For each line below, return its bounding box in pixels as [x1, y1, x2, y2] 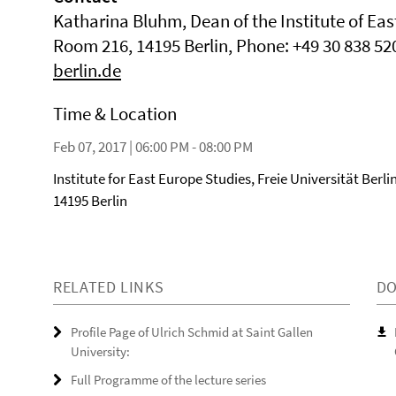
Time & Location [53, 102, 177, 126]
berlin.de [53, 58, 121, 82]
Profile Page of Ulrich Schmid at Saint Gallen [71, 324, 313, 340]
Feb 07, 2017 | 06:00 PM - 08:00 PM [53, 137, 253, 156]
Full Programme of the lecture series [71, 371, 266, 388]
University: [71, 343, 130, 360]
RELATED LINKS [53, 277, 164, 297]
